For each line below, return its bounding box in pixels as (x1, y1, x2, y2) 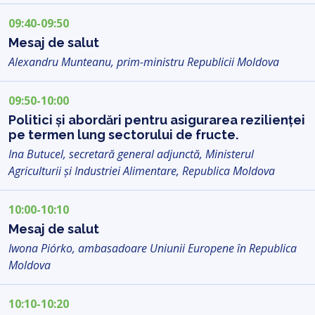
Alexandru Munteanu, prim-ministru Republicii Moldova (8, 53, 279, 70)
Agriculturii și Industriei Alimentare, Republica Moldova (8, 162, 275, 179)
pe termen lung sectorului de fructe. (8, 127, 238, 142)
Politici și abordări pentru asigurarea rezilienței (8, 112, 305, 127)
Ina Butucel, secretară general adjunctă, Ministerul (8, 146, 254, 162)
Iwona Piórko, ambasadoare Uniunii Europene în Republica (8, 240, 297, 256)
